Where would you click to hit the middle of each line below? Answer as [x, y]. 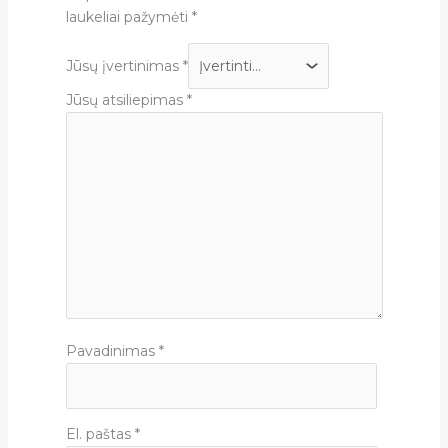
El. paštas [100, 434]
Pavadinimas [112, 351]
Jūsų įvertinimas [124, 65]
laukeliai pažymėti [128, 17]
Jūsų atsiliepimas [126, 100]
